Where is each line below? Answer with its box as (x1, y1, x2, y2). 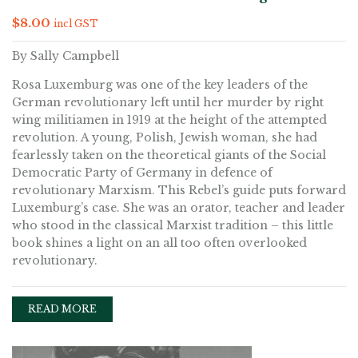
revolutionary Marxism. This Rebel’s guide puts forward (12, 183, 346, 197)
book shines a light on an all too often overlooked (12, 236, 307, 250)
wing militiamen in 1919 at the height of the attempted (12, 113, 327, 127)
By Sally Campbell (12, 49, 119, 63)
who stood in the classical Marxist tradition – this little (12, 218, 333, 233)
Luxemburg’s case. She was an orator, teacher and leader (12, 201, 345, 215)
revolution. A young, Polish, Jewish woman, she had (12, 130, 317, 145)
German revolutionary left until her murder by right (12, 95, 324, 109)
